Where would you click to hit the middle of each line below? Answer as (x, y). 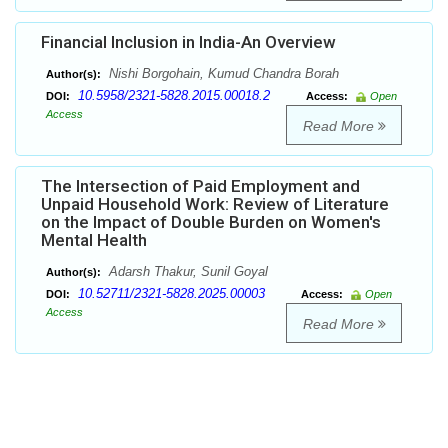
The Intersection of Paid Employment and (200, 186)
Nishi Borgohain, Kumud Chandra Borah (222, 74)
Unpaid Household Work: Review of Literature (215, 204)
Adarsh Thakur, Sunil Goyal (186, 272)
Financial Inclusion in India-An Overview (188, 42)
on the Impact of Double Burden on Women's (211, 222)
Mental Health (94, 240)
